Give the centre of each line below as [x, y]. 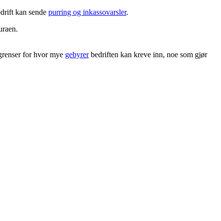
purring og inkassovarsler [87, 12]
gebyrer [77, 54]
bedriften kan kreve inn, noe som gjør [148, 54]
